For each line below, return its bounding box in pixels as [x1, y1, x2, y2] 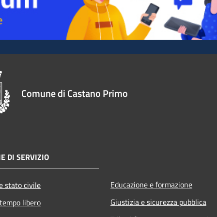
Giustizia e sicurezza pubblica [110, 196, 206, 208]
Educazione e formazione [110, 178, 192, 190]
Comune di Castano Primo [21, 85, 128, 101]
